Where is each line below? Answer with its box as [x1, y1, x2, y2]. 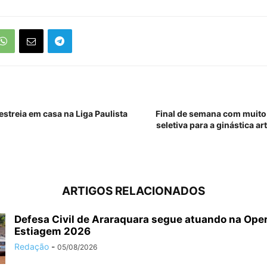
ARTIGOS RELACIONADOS [62, 184, 205, 198]
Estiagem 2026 [14, 225, 91, 237]
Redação [14, 241, 49, 252]
